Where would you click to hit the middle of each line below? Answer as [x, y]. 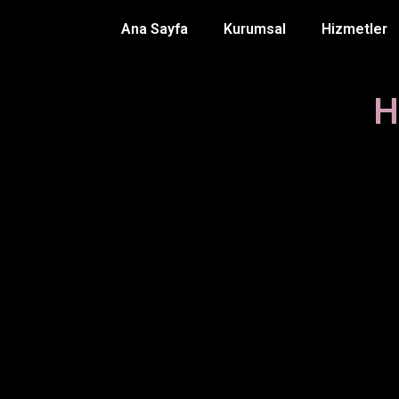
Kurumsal [254, 29]
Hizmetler [354, 29]
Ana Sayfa [154, 29]
